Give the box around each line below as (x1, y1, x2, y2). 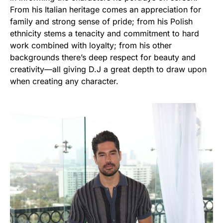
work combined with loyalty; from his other (10, 40, 172, 50)
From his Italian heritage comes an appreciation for (10, 4, 201, 14)
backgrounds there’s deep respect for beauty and (10, 52, 196, 62)
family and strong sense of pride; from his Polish (10, 16, 193, 26)
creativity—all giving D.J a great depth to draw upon (10, 64, 207, 74)
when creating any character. (10, 76, 118, 86)
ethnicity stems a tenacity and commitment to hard (10, 28, 199, 38)
